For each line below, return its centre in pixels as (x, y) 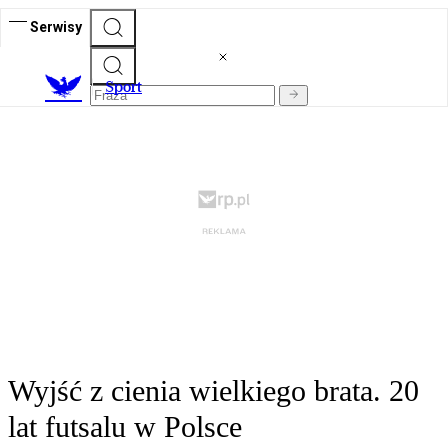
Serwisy (56, 26)
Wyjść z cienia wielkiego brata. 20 (213, 391)
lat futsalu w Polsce (125, 427)
